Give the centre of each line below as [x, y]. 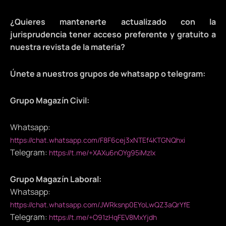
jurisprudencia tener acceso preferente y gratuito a [113, 35]
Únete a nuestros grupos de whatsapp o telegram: [108, 74]
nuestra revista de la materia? [68, 47]
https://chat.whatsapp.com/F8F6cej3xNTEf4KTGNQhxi [98, 140]
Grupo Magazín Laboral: [56, 179]
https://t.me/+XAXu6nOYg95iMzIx [102, 153]
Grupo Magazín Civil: [50, 101]
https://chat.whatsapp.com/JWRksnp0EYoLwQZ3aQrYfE [100, 205]
